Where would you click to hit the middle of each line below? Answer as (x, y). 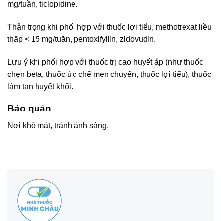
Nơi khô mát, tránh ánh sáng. (58, 126)
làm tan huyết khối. (40, 86)
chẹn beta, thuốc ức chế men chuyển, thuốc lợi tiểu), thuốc (109, 74)
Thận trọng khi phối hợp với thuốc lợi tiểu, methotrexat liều (110, 27)
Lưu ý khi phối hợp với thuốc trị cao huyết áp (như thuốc (105, 62)
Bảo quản (29, 109)
